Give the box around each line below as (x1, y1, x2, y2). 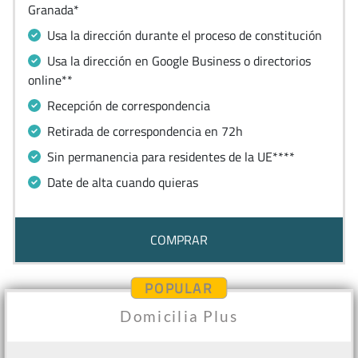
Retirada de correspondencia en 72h (44, 121, 243, 141)
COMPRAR (150, 230, 208, 249)
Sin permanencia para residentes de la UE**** (44, 147, 295, 166)
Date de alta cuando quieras (44, 173, 198, 192)
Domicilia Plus (119, 307, 239, 326)
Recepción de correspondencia (44, 96, 210, 115)
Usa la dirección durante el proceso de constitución (44, 26, 322, 45)
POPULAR (145, 277, 213, 298)
